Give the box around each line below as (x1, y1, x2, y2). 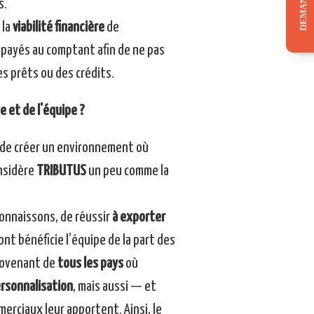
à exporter (109, 210, 165, 225)
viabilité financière (12, 20, 104, 35)
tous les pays (57, 257, 123, 271)
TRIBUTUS (34, 164, 86, 179)
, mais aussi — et (72, 280, 156, 294)
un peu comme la (86, 164, 169, 179)
